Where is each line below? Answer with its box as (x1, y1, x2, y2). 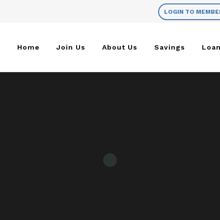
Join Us (56, 43, 85, 51)
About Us (102, 43, 137, 51)
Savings (154, 43, 185, 51)
